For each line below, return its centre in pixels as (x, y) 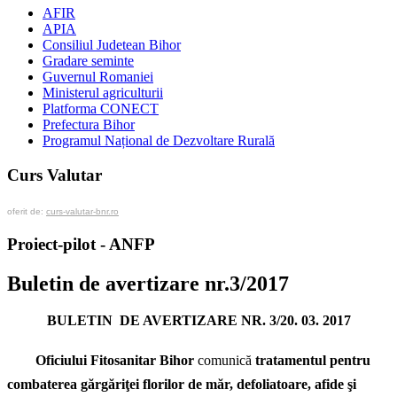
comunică (225, 361)
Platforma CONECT (101, 109)
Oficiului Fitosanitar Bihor (117, 361)
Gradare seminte (88, 61)
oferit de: (27, 211)
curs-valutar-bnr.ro (82, 211)
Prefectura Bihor (89, 125)
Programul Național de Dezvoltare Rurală (159, 141)
